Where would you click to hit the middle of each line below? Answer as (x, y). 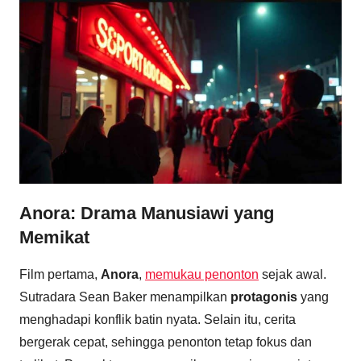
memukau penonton (202, 274)
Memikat (54, 238)
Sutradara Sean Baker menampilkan (125, 297)
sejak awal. (293, 274)
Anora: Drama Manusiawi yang (147, 214)
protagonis (264, 297)
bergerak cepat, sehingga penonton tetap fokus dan (166, 342)
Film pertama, (60, 274)
